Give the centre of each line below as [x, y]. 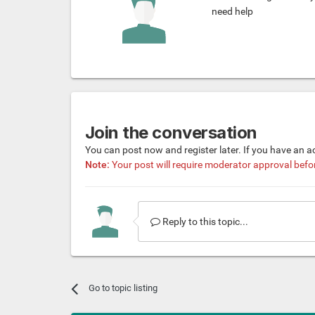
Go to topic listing [123, 288]
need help [232, 12]
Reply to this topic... [204, 222]
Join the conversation [171, 133]
